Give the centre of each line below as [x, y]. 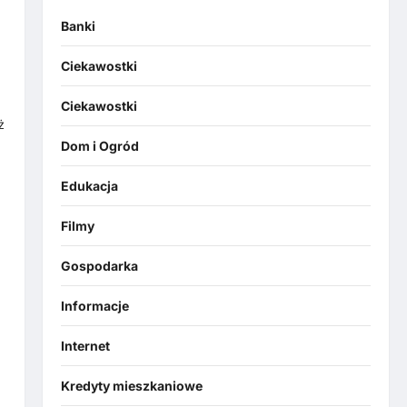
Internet [85, 346]
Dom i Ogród [99, 146]
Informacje [94, 306]
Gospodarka [99, 266]
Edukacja [89, 186]
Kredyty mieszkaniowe [131, 386]
